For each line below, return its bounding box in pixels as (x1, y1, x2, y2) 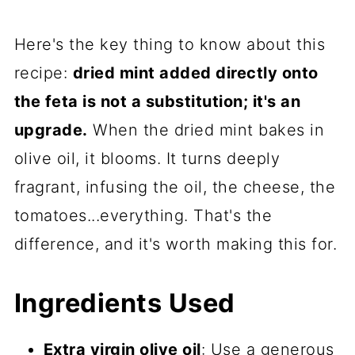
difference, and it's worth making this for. (13, 234, 338, 254)
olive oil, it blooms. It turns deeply (13, 148, 281, 168)
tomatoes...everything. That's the (13, 205, 273, 225)
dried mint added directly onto (72, 63, 319, 82)
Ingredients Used (13, 287, 235, 319)
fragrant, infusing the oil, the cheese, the (13, 177, 336, 197)
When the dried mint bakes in (87, 120, 325, 139)
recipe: (13, 63, 73, 82)
